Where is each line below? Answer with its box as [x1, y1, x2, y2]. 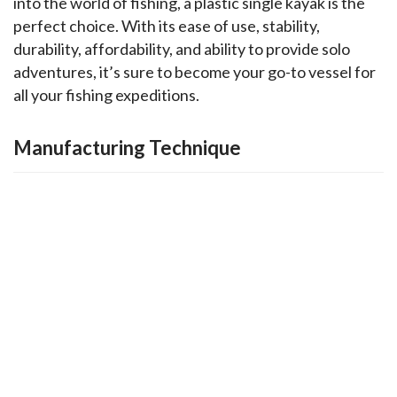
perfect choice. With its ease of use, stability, [13, 16, 320, 36]
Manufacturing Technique [13, 136, 241, 160]
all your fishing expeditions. [13, 85, 199, 105]
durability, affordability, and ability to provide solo [13, 39, 350, 59]
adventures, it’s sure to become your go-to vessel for [13, 62, 376, 82]
